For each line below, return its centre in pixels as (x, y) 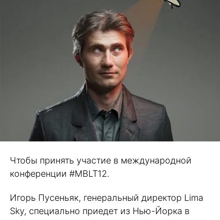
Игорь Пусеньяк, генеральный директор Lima (107, 197)
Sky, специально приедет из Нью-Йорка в (100, 211)
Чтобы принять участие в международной (101, 161)
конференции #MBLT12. (60, 174)
